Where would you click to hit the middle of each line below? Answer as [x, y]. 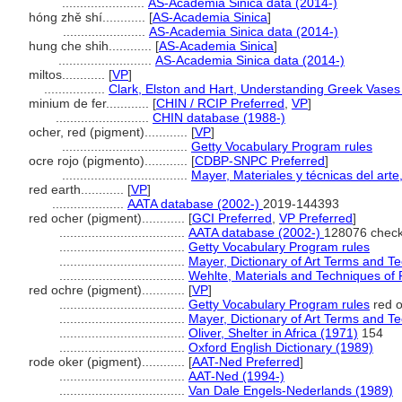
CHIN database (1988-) [219, 118]
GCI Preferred [232, 218]
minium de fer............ [91, 103]
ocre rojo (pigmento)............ [110, 161]
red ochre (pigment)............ [109, 290]
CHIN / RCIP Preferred [220, 103]
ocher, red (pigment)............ [110, 132]
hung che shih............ [92, 46]
